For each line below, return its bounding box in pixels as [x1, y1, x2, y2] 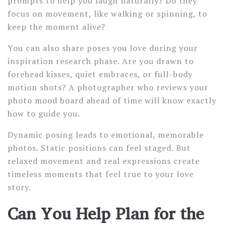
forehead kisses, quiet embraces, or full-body [8, 69, 193, 80]
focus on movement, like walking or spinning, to [8, 8, 207, 19]
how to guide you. [8, 108, 80, 119]
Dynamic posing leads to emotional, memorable [8, 129, 204, 140]
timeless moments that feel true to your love [8, 168, 194, 180]
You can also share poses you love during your [8, 42, 198, 53]
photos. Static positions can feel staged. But [8, 142, 191, 153]
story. [8, 182, 31, 193]
